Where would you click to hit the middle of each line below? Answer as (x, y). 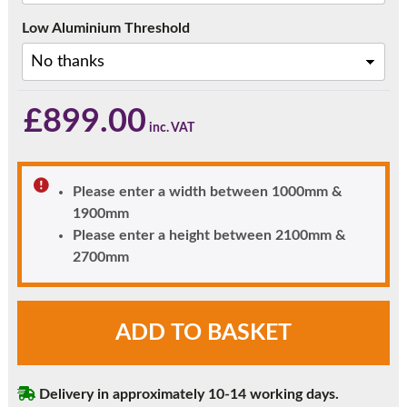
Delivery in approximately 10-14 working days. (187, 394)
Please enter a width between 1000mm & (207, 191)
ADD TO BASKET (203, 333)
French (38, 310)
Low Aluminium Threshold (105, 28)
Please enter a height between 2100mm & (209, 235)
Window (44, 397)
